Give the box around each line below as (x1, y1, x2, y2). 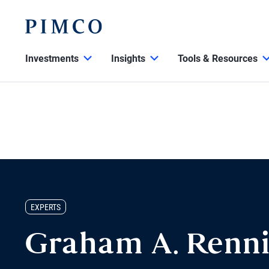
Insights (111, 53, 145, 64)
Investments (25, 53, 79, 64)
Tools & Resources (178, 53, 258, 64)
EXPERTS (31, 202, 61, 212)
